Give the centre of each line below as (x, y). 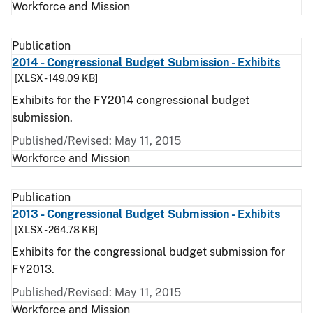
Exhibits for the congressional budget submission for (148, 252)
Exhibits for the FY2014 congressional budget (131, 100)
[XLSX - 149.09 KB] (56, 78)
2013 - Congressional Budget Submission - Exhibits (146, 214)
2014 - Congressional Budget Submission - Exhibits (146, 63)
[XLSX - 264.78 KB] (56, 230)
